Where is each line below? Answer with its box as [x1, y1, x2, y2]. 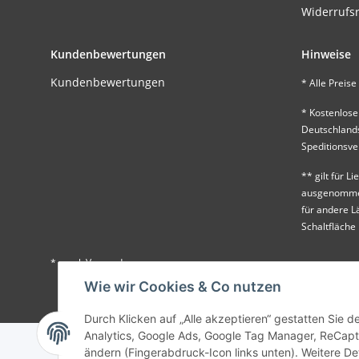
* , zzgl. [50, 256, 86, 270]
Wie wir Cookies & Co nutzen [84, 278, 281, 296]
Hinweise [301, 46, 351, 63]
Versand [86, 256, 123, 270]
